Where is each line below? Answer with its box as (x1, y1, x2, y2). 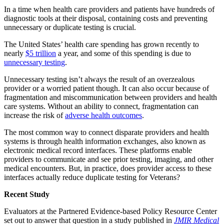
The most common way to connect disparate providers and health (4, 127, 209, 136)
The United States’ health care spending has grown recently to (4, 39, 199, 48)
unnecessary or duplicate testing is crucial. (4, 22, 136, 31)
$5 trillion (25, 48, 56, 57)
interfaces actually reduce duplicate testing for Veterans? (4, 172, 180, 181)
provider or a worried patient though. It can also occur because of (4, 83, 209, 92)
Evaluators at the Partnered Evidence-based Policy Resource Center (4, 206, 217, 215)
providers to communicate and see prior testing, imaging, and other (4, 154, 213, 163)
